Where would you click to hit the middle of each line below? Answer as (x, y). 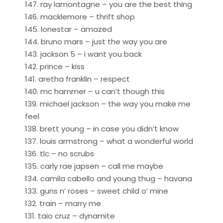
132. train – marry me (63, 203)
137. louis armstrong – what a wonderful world (109, 141)
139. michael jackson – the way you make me (108, 104)
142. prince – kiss (55, 66)
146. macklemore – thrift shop (80, 16)
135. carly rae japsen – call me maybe (94, 166)
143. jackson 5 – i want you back (83, 54)
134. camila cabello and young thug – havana (109, 178)
